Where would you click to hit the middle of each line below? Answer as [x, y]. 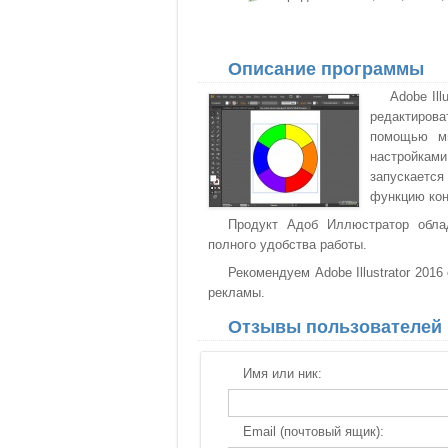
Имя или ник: [282, 373]
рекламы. [236, 292]
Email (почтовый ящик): [313, 431]
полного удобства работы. [287, 244]
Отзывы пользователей [335, 327]
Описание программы [326, 69]
